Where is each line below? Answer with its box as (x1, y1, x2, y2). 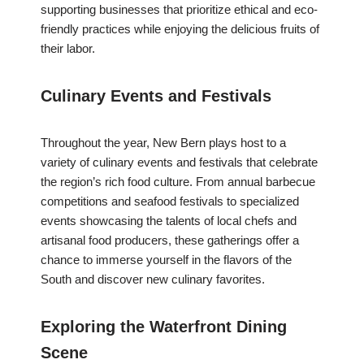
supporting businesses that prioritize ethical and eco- (41, 2, 318, 17)
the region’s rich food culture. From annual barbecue (41, 175, 315, 189)
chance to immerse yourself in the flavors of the (41, 253, 292, 267)
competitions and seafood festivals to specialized (41, 194, 299, 209)
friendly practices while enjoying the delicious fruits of (41, 22, 319, 37)
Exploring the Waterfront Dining (41, 318, 287, 336)
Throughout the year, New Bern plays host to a (41, 136, 286, 150)
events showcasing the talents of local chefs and (41, 214, 297, 228)
